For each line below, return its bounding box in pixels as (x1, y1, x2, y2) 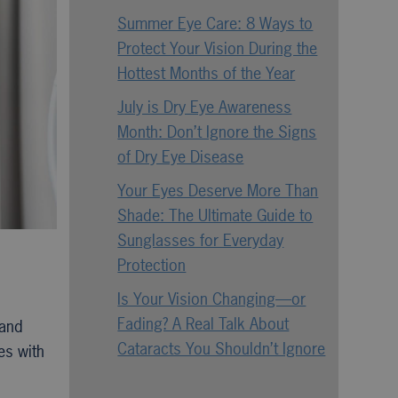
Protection (117, 254, 187, 276)
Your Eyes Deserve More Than (117, 179, 319, 202)
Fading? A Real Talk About (117, 313, 290, 335)
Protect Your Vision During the (117, 37, 318, 60)
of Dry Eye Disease (117, 146, 244, 168)
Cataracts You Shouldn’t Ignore (117, 338, 326, 360)
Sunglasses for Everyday (117, 229, 284, 251)
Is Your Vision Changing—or (117, 288, 306, 310)
